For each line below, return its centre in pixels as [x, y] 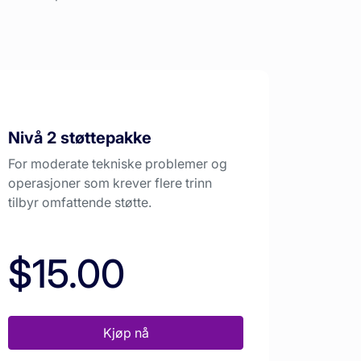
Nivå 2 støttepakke [80, 138]
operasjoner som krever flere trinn [110, 183]
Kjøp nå [126, 333]
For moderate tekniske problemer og [118, 164]
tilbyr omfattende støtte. [80, 203]
